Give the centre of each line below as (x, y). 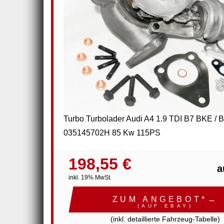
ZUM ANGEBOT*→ (165, 199)
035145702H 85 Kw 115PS (112, 133)
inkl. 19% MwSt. (90, 178)
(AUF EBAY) (165, 206)
